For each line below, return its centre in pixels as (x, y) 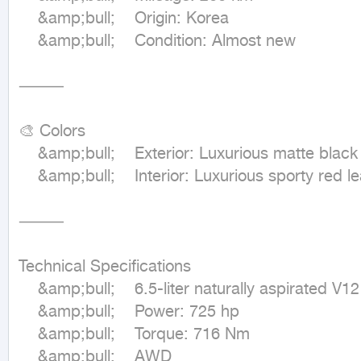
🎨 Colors (52, 132)
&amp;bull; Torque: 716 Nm (28, 335)
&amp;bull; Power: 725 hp (28, 312)
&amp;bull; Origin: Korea (28, 19)
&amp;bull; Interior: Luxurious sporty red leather (28, 177)
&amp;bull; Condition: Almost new (28, 41)
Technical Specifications (105, 267)
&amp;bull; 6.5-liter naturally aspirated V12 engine (28, 290)
